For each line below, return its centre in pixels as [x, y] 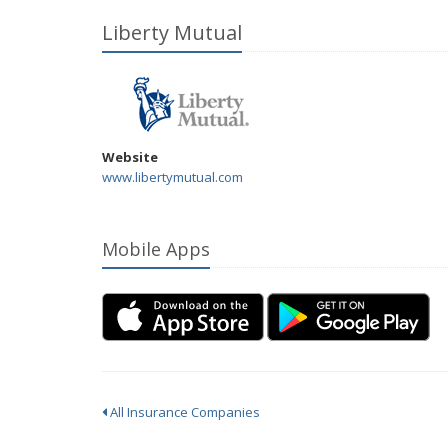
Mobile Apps [156, 249]
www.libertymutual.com [172, 177]
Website [130, 157]
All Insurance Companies [183, 412]
